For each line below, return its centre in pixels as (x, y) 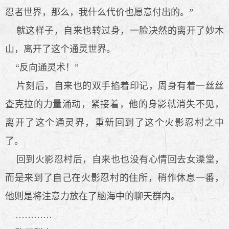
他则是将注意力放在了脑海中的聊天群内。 (93, 196)
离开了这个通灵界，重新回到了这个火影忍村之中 (114, 122)
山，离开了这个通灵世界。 (60, 49)
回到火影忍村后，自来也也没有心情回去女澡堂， (114, 159)
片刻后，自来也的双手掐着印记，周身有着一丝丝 (114, 86)
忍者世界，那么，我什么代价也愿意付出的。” (99, 12)
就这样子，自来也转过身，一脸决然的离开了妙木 (114, 30)
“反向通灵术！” (42, 67)
